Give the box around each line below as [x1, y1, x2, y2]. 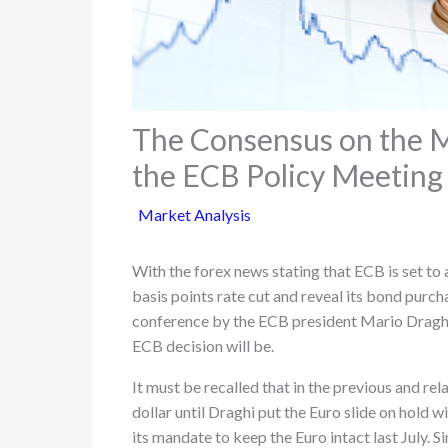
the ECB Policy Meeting [132, 157, 443, 193]
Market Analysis [138, 205, 251, 224]
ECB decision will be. [132, 336, 274, 355]
